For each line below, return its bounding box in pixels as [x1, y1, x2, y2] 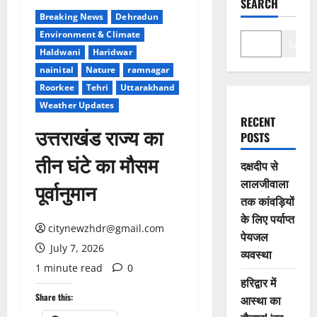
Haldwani [40, 46, 81, 58]
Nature [85, 64, 116, 76]
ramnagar [127, 64, 170, 76]
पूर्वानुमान [35, 178, 96, 207]
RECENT [240, 113, 275, 130]
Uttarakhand [120, 81, 175, 93]
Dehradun [115, 11, 159, 23]
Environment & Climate [40, 28, 141, 40]
